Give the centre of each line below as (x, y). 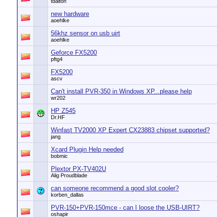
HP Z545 (63, 111)
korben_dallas (67, 195)
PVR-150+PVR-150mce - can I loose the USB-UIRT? (125, 208)
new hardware (70, 14)
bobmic (59, 156)
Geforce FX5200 (74, 53)
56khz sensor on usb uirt (85, 33)
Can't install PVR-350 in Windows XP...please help (121, 91)
